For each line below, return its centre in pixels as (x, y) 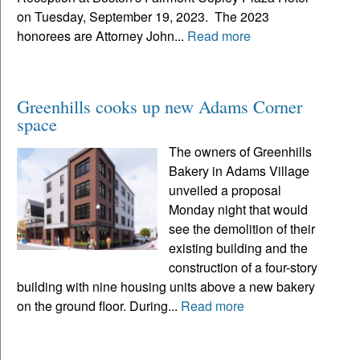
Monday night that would (239, 210)
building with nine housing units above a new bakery (166, 287)
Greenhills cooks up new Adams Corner (160, 106)
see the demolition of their (242, 229)
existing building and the (239, 248)
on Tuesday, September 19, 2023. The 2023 (143, 17)
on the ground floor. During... (99, 306)
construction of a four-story (243, 268)
